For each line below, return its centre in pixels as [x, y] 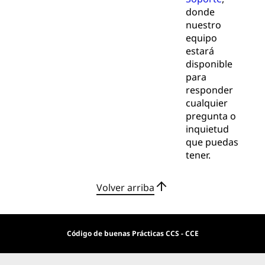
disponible [209, 64]
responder [209, 90]
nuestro [203, 25]
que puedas [212, 142]
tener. [198, 155]
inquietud [207, 129]
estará [200, 51]
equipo [201, 38]
